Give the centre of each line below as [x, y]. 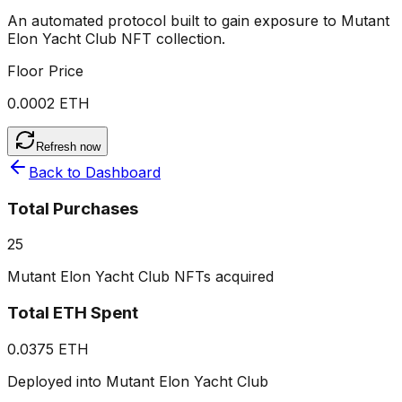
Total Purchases [73, 208]
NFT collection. [173, 38]
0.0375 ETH [48, 349]
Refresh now [68, 146]
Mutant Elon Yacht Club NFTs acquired [140, 277]
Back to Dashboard [95, 172]
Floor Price [45, 70]
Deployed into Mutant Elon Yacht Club [138, 381]
